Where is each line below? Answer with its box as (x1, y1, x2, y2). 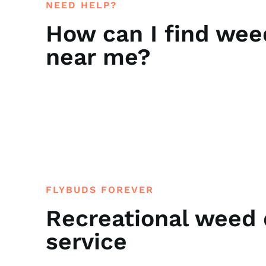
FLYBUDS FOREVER (46, 183, 154, 195)
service (46, 227, 128, 255)
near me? (46, 43, 151, 70)
